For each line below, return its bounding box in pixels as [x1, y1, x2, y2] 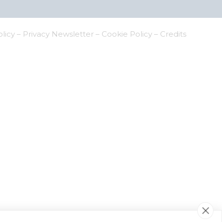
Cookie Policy [102, 29, 152, 39]
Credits [160, 29, 186, 39]
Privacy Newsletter [23, 29, 94, 39]
